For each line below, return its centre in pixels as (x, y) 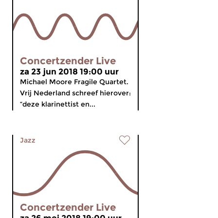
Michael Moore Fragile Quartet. (74, 82)
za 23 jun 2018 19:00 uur (69, 72)
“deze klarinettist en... (58, 104)
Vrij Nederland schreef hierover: (75, 93)
